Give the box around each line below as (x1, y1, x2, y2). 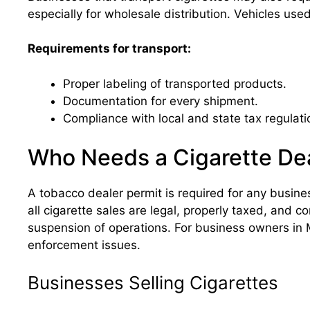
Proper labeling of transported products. (63, 76, 286, 91)
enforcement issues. (28, 238, 140, 252)
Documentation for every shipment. (63, 93, 258, 108)
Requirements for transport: (28, 42, 191, 55)
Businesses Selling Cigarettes (28, 271, 278, 293)
